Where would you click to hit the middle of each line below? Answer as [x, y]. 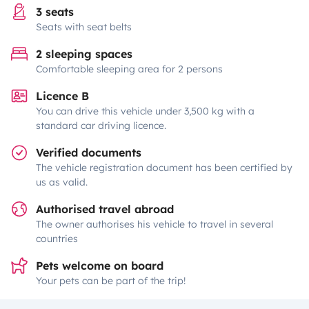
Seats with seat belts [84, 27]
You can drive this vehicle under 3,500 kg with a [145, 111]
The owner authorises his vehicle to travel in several [154, 224]
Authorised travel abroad [105, 209]
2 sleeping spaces [84, 54]
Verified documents [89, 152]
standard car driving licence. [101, 126]
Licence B [62, 96]
